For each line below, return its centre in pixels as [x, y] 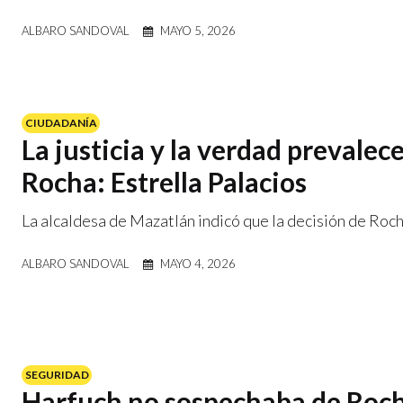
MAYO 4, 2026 [198, 263]
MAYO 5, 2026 [198, 30]
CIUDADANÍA [61, 123]
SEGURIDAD [57, 375]
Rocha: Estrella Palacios [164, 181]
